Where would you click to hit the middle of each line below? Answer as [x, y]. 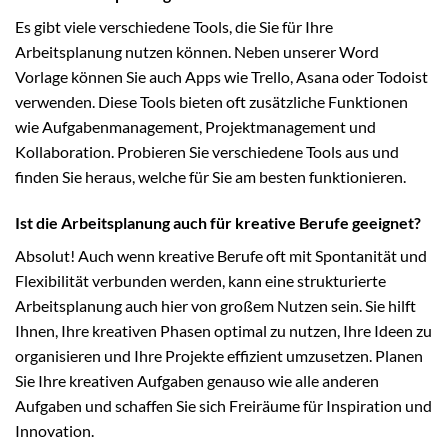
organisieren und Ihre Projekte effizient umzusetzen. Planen [219, 355]
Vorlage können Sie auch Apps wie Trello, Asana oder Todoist [221, 77]
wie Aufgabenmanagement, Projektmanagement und [195, 127]
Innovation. [54, 430]
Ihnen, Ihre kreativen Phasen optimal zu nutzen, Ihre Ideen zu [223, 330]
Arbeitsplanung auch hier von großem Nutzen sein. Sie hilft [215, 305]
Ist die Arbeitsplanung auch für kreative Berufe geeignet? [218, 222]
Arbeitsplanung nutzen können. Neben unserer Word [197, 52]
